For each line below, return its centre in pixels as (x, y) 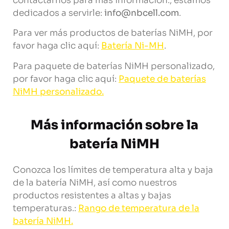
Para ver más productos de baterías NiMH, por (113, 33)
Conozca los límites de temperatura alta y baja (113, 170)
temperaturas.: (45, 209)
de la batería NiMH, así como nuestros (95, 183)
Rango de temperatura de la (139, 209)
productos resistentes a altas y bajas (92, 196)
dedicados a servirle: (59, 13)
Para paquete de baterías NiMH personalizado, (114, 66)
